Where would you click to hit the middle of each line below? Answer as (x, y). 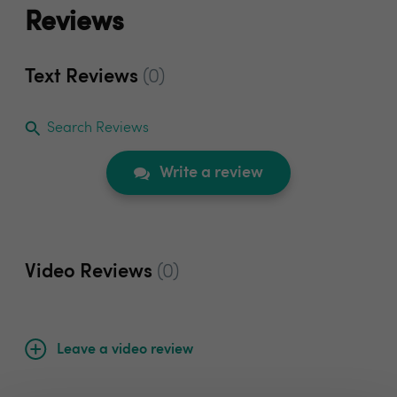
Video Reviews (91, 272)
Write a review (210, 173)
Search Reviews (98, 129)
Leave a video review (125, 350)
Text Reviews (84, 78)
